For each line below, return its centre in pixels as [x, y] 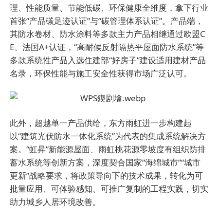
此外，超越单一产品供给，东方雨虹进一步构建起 [101, 123]
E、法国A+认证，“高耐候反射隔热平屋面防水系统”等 [107, 47]
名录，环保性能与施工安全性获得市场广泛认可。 [101, 73]
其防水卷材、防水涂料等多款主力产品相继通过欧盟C [108, 34]
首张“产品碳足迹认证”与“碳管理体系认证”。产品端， [107, 21]
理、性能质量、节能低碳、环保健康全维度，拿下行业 [109, 8]
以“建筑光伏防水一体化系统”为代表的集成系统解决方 [108, 136]
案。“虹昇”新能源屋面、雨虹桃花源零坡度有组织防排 [108, 149]
